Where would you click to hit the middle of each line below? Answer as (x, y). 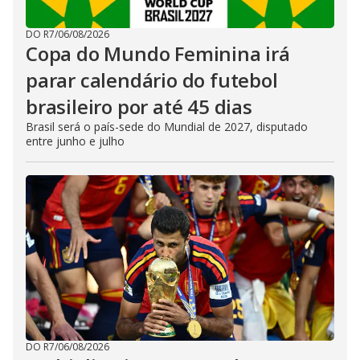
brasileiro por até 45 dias (139, 106)
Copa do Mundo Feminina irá (158, 53)
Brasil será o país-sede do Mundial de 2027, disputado (167, 126)
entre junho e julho (75, 141)
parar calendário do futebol (152, 80)
